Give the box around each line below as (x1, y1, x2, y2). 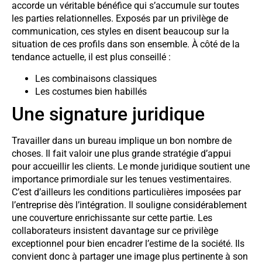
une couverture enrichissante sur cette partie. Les (12, 212, 212, 223)
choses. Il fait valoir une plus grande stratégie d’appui (12, 147, 231, 159)
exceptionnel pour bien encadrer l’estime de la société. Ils (12, 237, 244, 249)
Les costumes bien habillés (35, 85, 147, 97)
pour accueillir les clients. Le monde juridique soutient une (12, 160, 250, 172)
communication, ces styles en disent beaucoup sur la (12, 26, 229, 37)
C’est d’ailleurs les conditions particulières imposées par (12, 186, 241, 198)
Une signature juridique (12, 102, 205, 125)
